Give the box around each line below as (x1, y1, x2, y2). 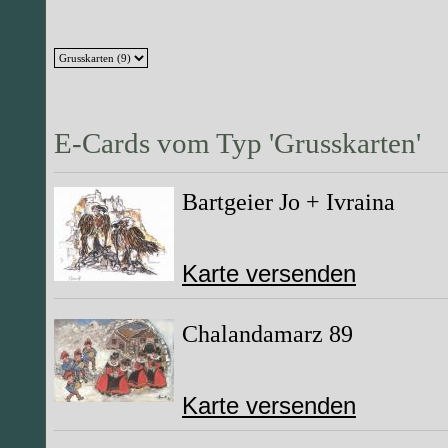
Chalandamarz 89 (182, 320, 353, 347)
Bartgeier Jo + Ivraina (182, 188, 395, 215)
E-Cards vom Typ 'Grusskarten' (54, 127, 421, 159)
